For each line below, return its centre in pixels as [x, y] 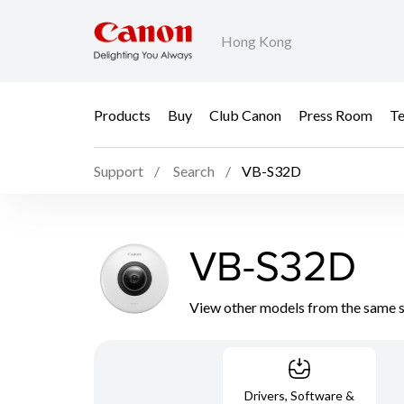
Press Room [335, 115]
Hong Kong [257, 41]
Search [194, 171]
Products [122, 115]
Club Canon [245, 115]
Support [119, 171]
